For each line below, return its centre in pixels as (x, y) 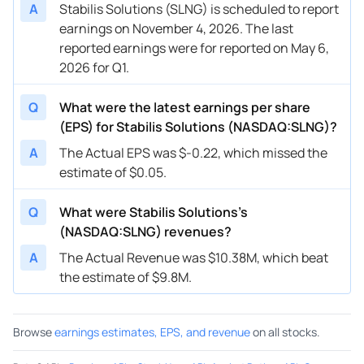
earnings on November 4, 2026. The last (176, 28)
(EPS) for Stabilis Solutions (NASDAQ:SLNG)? (198, 126)
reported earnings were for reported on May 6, (194, 48)
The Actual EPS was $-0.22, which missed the (193, 152)
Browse (32, 331)
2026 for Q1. (94, 67)
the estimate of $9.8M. (126, 277)
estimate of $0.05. (113, 172)
